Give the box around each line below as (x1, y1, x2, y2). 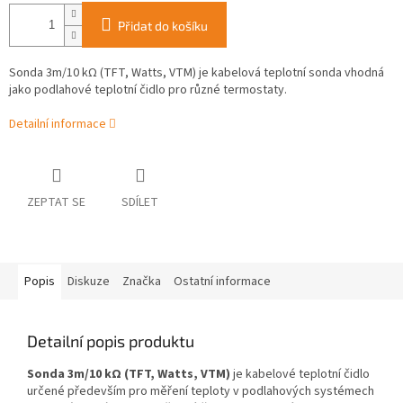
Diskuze (67, 273, 110, 291)
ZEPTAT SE (27, 193, 85, 212)
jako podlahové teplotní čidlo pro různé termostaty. (9, 81, 287, 100)
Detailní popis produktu (27, 331, 194, 352)
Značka (122, 273, 161, 291)
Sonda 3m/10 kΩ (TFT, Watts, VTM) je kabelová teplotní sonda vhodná (9, 64, 384, 83)
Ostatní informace (174, 273, 271, 291)
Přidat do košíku (118, 18, 208, 34)
